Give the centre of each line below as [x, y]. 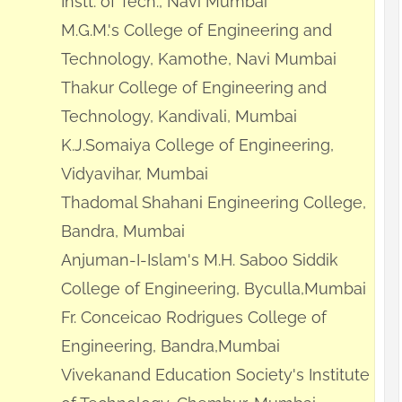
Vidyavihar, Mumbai [135, 174]
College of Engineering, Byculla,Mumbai [214, 289]
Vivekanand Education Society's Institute [215, 375]
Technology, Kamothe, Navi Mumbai [199, 59]
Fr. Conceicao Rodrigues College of [194, 318]
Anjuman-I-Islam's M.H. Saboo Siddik [200, 260]
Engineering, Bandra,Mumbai [170, 346]
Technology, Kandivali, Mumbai [179, 117]
